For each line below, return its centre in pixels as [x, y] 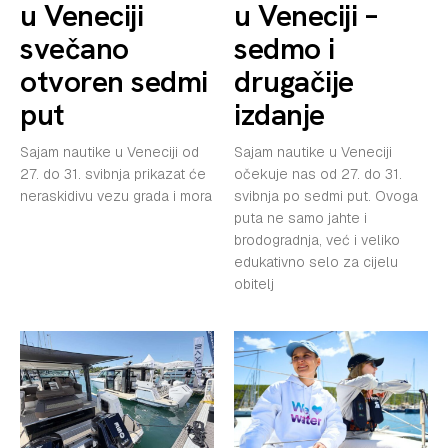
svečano [74, 48]
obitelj [254, 283]
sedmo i [284, 48]
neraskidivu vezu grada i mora [116, 195]
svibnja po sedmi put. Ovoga [326, 195]
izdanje [279, 114]
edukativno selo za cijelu [316, 261]
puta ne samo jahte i [300, 217]
